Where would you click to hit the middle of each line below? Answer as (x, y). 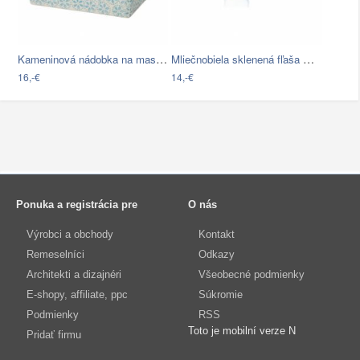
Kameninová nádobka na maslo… (162, 58)
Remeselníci (55, 255)
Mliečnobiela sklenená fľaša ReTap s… (309, 58)
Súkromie (220, 295)
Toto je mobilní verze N (241, 331)
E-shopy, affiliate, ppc (77, 295)
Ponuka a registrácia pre (77, 205)
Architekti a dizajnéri (74, 275)
